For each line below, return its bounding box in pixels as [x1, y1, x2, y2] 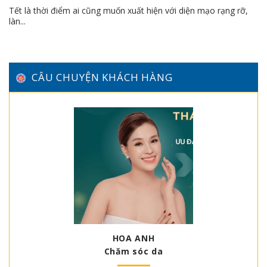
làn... [9, 15, 26, 27]
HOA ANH [112, 232, 155, 244]
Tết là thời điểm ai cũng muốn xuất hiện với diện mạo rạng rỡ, [9, 5, 248, 17]
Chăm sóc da [104, 245, 163, 257]
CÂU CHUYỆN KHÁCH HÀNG [32, 70, 173, 84]
